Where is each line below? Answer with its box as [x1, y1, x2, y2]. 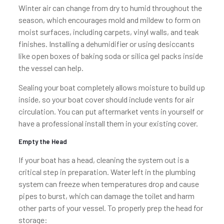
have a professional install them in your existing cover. [18, 118, 198, 128]
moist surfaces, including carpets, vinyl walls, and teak [18, 27, 199, 36]
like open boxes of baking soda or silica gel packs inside [18, 51, 203, 60]
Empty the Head [18, 137, 67, 145]
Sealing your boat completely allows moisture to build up [18, 82, 205, 92]
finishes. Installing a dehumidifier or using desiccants [18, 39, 194, 48]
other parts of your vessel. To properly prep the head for [18, 203, 203, 212]
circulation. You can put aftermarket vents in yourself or [18, 106, 203, 116]
